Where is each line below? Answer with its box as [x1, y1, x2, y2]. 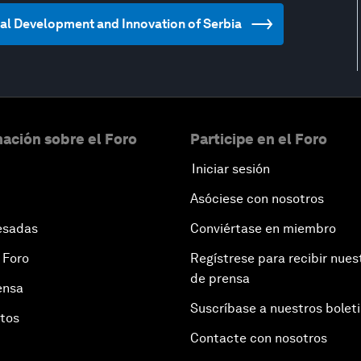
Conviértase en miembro [190, 221, 336, 236]
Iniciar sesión [192, 161, 270, 176]
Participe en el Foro [190, 131, 327, 147]
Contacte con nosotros [190, 330, 327, 346]
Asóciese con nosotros [190, 191, 324, 206]
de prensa [190, 271, 250, 286]
